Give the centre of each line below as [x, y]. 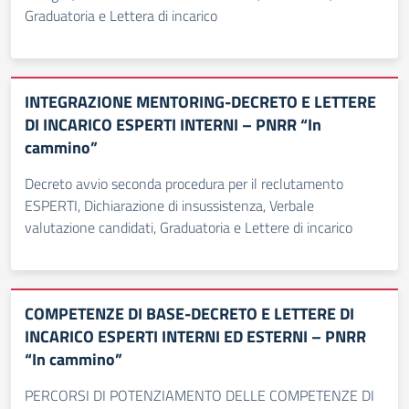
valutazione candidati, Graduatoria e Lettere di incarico [189, 227]
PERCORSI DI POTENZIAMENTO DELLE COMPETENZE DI [199, 395]
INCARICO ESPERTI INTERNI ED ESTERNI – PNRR [195, 336]
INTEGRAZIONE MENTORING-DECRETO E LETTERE [200, 102]
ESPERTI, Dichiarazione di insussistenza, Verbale [169, 205]
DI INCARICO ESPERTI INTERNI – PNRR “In [173, 125]
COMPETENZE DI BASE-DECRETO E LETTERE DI [189, 314]
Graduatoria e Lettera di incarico [121, 16]
